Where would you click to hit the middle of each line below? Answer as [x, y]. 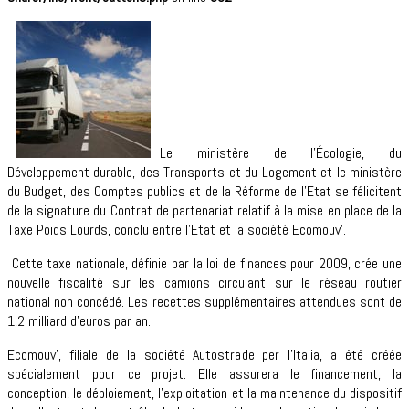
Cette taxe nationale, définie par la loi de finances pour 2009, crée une [204, 263]
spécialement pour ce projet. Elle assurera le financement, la [204, 373]
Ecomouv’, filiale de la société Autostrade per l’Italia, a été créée [204, 354]
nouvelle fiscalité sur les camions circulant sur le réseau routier [204, 282]
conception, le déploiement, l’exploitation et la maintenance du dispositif [204, 393]
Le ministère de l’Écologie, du [281, 152]
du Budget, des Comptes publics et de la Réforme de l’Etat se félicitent [204, 191]
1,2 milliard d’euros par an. [79, 320]
